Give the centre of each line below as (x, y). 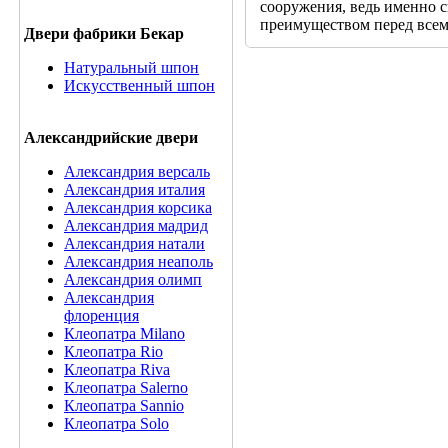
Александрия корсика (138, 207)
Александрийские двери (111, 137)
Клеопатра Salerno (126, 387)
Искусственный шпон (139, 85)
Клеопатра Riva (117, 369)
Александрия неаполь (138, 261)
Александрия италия (134, 189)
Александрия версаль (137, 171)
